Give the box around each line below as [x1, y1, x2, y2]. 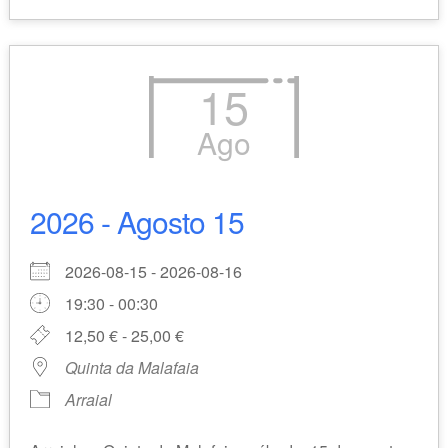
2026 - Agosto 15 [29, 200, 244, 244]
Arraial [64, 388, 112, 412]
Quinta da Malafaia [64, 356, 199, 380]
